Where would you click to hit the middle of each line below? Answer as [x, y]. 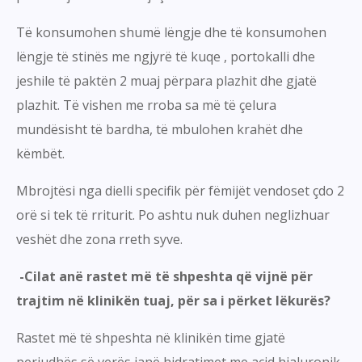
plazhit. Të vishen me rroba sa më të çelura [146, 105]
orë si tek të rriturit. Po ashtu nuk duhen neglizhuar [173, 215]
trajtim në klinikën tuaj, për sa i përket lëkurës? [173, 301]
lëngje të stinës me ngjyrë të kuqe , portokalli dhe [166, 57]
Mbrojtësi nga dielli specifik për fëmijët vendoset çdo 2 [180, 191]
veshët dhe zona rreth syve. [99, 240]
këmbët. [40, 154]
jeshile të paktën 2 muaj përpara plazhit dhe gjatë [166, 81]
